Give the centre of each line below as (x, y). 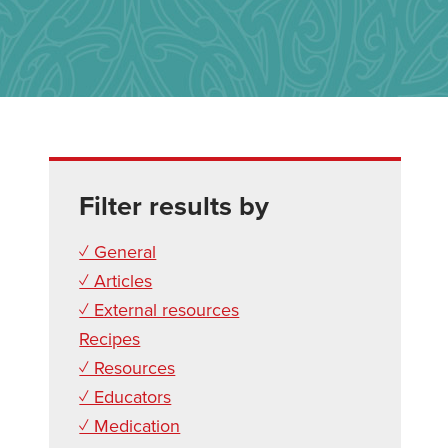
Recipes (110, 339)
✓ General (118, 252)
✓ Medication (130, 426)
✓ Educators (125, 397)
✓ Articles (116, 281)
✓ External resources (159, 310)
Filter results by (174, 206)
